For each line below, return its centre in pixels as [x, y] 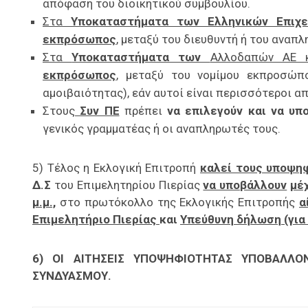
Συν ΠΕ [97, 111]
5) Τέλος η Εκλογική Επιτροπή [116, 168]
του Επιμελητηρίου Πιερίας [127, 185]
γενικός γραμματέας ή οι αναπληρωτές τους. [162, 129]
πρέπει [143, 111]
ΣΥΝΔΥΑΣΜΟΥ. [72, 276]
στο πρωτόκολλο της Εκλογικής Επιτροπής [177, 202]
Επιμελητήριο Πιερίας [96, 220]
